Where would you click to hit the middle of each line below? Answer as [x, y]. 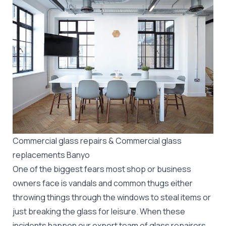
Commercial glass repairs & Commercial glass [97, 140]
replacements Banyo [51, 155]
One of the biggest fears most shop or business [102, 169]
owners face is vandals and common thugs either [103, 183]
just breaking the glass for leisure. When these [99, 211]
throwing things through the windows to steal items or [112, 197]
